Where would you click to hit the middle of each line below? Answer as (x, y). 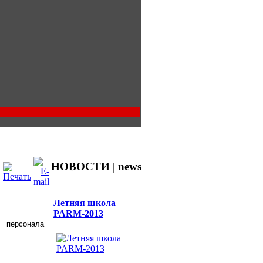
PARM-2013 (78, 213)
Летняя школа (85, 203)
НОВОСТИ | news (96, 166)
